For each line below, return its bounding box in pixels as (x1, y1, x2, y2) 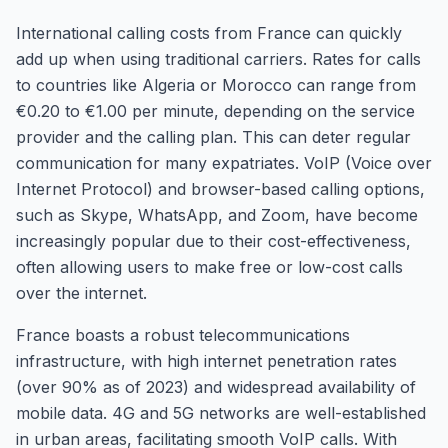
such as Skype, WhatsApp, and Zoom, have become (16, 205, 418, 225)
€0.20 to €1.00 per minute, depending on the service (16, 101, 415, 121)
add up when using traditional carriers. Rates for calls (16, 49, 421, 69)
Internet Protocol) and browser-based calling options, (16, 179, 425, 199)
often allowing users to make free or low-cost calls (16, 257, 403, 277)
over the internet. (16, 283, 147, 303)
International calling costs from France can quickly (16, 23, 402, 43)
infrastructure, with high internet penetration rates (16, 351, 397, 371)
